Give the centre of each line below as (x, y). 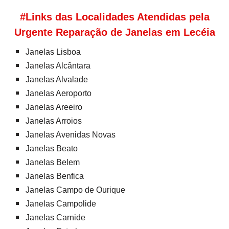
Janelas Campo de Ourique (75, 190)
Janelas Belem (53, 162)
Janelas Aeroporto (59, 93)
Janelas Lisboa (53, 52)
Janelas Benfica (55, 176)
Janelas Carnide (55, 217)
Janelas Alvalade (57, 79)
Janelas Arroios (54, 121)
